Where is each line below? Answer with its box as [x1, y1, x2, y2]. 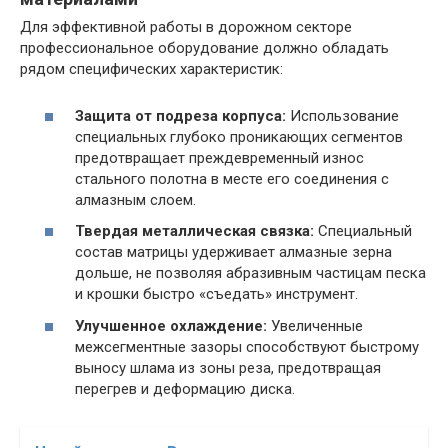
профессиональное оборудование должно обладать [20, 39, 389, 57]
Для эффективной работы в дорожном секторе [20, 18, 352, 36]
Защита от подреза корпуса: [75, 106, 286, 125]
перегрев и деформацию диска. [75, 379, 295, 398]
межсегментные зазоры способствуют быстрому [75, 337, 419, 356]
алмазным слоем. [75, 190, 196, 209]
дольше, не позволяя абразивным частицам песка [75, 264, 426, 282]
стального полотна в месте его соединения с [75, 169, 389, 188]
